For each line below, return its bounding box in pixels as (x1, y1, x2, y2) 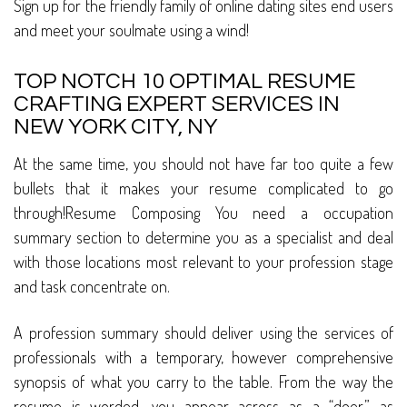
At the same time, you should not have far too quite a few (14, 154, 393, 174)
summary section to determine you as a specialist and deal (14, 227, 393, 248)
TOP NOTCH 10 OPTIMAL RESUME (14, 70, 355, 94)
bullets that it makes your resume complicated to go (14, 178, 393, 199)
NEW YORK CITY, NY (14, 115, 218, 139)
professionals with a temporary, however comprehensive (14, 347, 393, 368)
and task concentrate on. (14, 276, 170, 297)
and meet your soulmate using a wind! (14, 20, 249, 41)
